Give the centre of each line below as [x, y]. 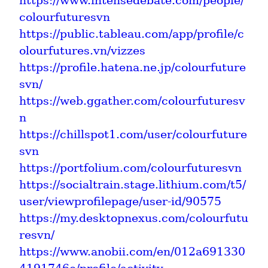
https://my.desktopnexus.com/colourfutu [134, 218]
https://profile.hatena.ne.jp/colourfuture [133, 67]
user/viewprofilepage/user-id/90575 [120, 201]
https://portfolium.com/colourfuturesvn [130, 167]
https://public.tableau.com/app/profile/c [132, 33]
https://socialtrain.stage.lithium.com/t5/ [133, 184]
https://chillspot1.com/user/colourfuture [133, 134]
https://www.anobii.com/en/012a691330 [132, 251]
